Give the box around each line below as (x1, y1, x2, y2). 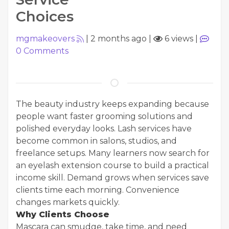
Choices (16, 8, 74, 25)
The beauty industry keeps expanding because (16, 99, 209, 109)
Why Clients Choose (16, 210, 109, 219)
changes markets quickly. (16, 197, 120, 207)
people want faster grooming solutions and (16, 111, 193, 121)
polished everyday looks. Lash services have (16, 124, 192, 133)
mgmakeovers (16, 34, 75, 43)
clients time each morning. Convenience (16, 185, 179, 195)
